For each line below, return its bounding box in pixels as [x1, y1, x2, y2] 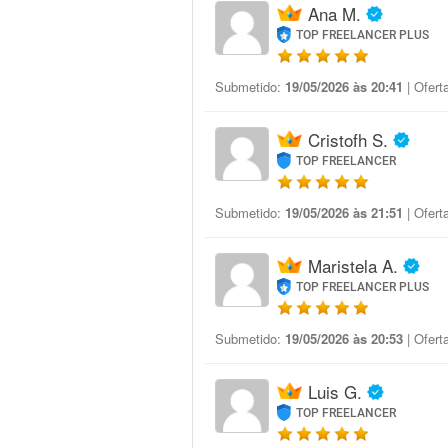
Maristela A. [308, 253, 398, 278]
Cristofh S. [308, 127, 388, 152]
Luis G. [308, 379, 362, 404]
